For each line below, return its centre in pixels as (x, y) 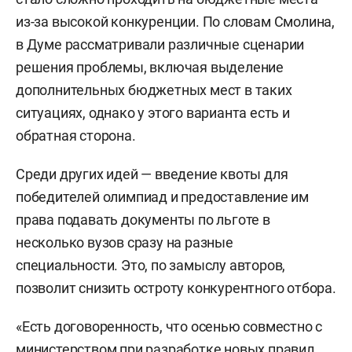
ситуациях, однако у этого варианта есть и (153, 112)
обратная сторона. (76, 135)
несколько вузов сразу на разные (125, 242)
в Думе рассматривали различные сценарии (160, 44)
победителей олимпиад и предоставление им (162, 196)
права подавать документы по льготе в (143, 219)
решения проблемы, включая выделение (150, 67)
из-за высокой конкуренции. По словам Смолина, (175, 21)
